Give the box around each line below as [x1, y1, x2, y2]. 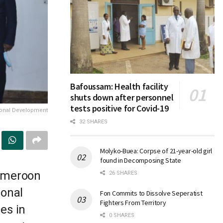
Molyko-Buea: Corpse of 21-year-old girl [100, 146, 213, 156]
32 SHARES [78, 118, 108, 125]
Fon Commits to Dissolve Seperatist [100, 189, 203, 198]
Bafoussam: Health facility [70, 81, 168, 93]
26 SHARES [108, 170, 137, 177]
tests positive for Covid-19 [70, 103, 169, 114]
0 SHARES [108, 212, 134, 219]
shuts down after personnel [70, 92, 174, 104]
